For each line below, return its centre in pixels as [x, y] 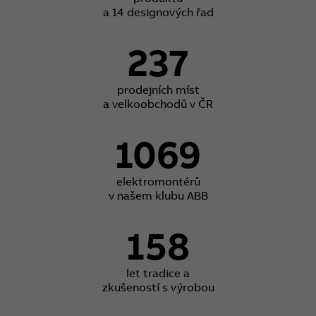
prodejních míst [158, 89]
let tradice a [158, 273]
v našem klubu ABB [158, 195]
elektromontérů [158, 181]
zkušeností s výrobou [158, 287]
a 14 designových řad [158, 12]
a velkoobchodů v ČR [158, 103]
